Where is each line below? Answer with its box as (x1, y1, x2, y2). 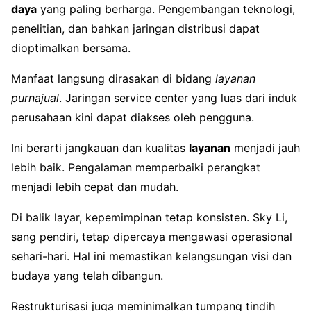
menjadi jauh (230, 141, 300, 155)
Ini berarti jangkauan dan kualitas (11, 141, 189, 155)
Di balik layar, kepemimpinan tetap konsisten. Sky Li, (11, 210, 287, 225)
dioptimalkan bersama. (11, 41, 131, 56)
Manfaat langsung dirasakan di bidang (11, 72, 215, 86)
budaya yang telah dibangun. (11, 269, 163, 283)
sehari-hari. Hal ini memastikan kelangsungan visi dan (11, 249, 292, 264)
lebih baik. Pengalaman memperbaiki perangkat (11, 160, 260, 175)
